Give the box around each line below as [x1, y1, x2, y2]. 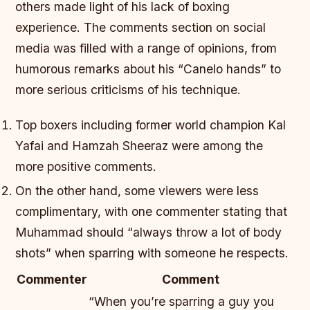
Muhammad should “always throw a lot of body [15, 225, 282, 240]
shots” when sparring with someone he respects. [15, 246, 289, 261]
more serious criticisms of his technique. [15, 82, 241, 98]
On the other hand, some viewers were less [15, 183, 259, 199]
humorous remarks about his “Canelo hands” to [15, 62, 282, 77]
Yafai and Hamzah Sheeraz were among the [15, 138, 264, 154]
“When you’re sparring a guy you [89, 293, 275, 309]
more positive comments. [15, 159, 157, 174]
